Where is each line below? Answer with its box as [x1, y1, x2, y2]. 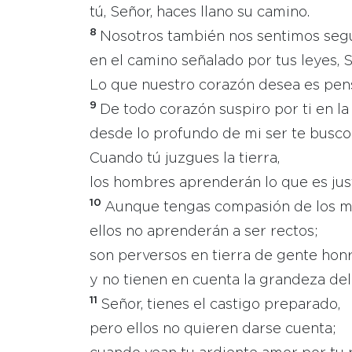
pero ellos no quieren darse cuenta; [90, 323, 336, 335]
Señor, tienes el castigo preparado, [101, 299, 340, 311]
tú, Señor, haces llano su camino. [90, 6, 310, 19]
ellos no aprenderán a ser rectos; [90, 225, 318, 238]
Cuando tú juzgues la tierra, [90, 152, 280, 165]
